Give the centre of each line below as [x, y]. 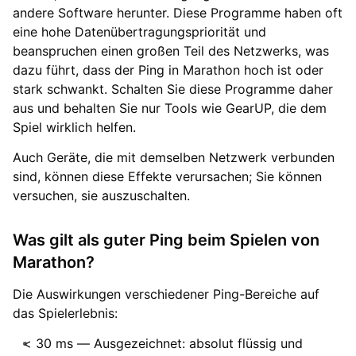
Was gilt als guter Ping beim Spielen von [166, 240]
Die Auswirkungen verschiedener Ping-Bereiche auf [166, 294]
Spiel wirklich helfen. [74, 127]
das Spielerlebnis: [65, 313]
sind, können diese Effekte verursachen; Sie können [167, 176]
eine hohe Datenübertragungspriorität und [139, 31]
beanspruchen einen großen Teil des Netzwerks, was [171, 50]
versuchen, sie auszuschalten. [101, 195]
